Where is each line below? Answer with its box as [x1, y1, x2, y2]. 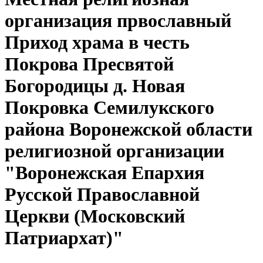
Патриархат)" [5, 227, 123, 249]
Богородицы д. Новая [5, 75, 185, 97]
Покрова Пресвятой [5, 53, 174, 75]
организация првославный [5, 10, 231, 32]
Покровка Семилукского [5, 97, 214, 119]
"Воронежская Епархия [5, 162, 204, 184]
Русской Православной [5, 184, 200, 205]
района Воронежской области [5, 119, 252, 140]
